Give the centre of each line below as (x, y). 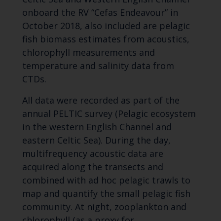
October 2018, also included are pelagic (106, 26)
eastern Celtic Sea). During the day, (96, 140)
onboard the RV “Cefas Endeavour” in (100, 13)
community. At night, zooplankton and (104, 207)
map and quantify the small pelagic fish (106, 194)
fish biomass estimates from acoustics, (106, 39)
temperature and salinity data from (98, 66)
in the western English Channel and (97, 127)
